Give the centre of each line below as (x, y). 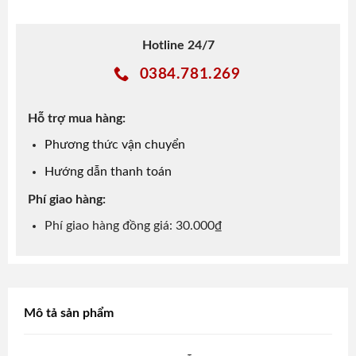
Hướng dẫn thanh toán (108, 172)
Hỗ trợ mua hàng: (77, 118)
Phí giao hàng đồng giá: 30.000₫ (133, 225)
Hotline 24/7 (178, 45)
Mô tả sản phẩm (69, 313)
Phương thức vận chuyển (114, 144)
